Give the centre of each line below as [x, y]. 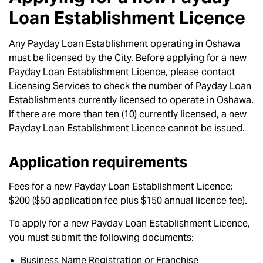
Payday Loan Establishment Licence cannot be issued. [128, 128]
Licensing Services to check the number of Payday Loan [130, 86]
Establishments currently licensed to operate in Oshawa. [131, 100]
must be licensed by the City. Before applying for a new [128, 58]
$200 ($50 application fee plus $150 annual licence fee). [128, 200]
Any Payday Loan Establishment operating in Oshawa [124, 44]
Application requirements [98, 162]
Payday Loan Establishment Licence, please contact [122, 72]
